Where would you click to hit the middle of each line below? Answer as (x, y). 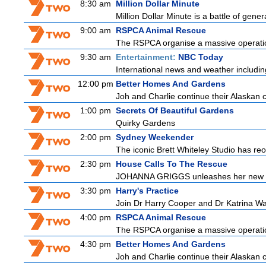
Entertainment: (147, 57)
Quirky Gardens (145, 123)
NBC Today (201, 57)
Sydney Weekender (155, 137)
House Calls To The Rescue (172, 164)
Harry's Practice (147, 191)
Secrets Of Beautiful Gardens (175, 110)
